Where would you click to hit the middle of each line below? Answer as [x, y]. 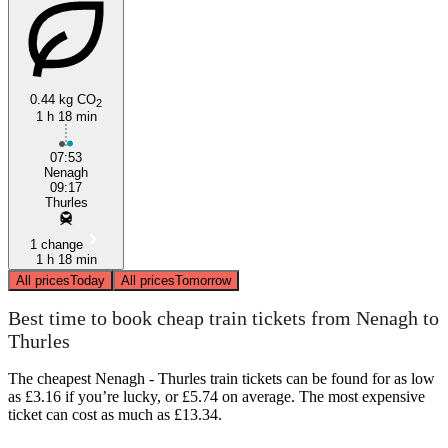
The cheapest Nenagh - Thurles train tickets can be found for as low [221, 378]
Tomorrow [203, 280]
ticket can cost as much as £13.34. [115, 414]
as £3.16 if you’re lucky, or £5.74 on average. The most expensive [216, 396]
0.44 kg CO [63, 99]
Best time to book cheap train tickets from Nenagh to [223, 318]
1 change [56, 244]
